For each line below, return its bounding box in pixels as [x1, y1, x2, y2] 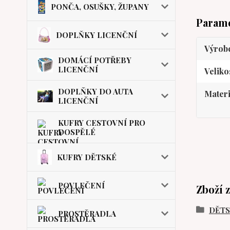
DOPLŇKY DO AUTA [58, 86, 133, 97]
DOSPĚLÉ [58, 127, 95, 137]
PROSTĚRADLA [58, 208, 116, 219]
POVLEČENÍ [58, 180, 105, 190]
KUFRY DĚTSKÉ [57, 152, 117, 162]
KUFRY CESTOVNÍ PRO [58, 118, 145, 128]
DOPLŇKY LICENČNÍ [55, 30, 137, 40]
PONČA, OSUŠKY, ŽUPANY [51, 2, 149, 12]
